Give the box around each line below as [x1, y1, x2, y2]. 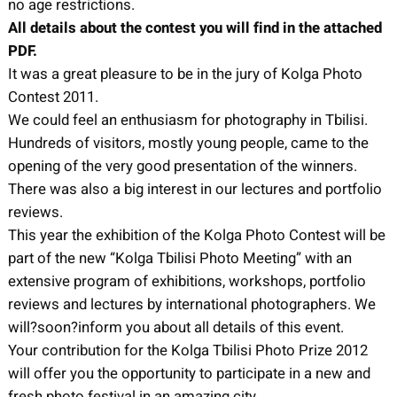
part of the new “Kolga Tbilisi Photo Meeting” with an [7, 246, 352, 269]
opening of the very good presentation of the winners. [7, 154, 357, 177]
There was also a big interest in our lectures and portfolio [7, 177, 382, 200]
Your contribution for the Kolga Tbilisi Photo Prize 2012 [7, 339, 368, 362]
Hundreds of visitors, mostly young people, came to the [7, 131, 369, 154]
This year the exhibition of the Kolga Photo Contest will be [7, 223, 385, 246]
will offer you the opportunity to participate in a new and [7, 362, 370, 385]
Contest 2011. [7, 85, 98, 108]
